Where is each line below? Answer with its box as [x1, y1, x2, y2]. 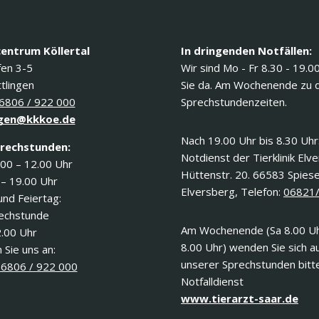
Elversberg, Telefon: [181, 184, 283, 199]
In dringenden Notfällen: [181, 43, 312, 58]
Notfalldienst [181, 274, 244, 288]
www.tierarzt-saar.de [181, 291, 298, 305]
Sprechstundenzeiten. [181, 95, 287, 109]
